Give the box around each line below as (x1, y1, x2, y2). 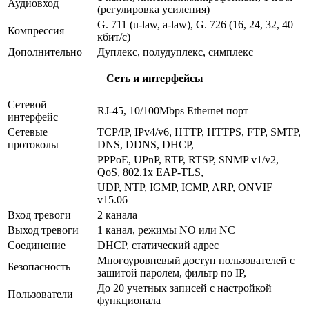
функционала (97, 294, 161, 306)
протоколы (8, 138, 59, 150)
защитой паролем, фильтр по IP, (97, 266, 246, 279)
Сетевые (8, 126, 48, 138)
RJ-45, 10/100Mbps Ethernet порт (97, 104, 248, 117)
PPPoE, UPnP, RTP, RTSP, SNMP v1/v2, (97, 153, 279, 166)
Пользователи (8, 288, 73, 300)
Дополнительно (8, 46, 82, 58)
